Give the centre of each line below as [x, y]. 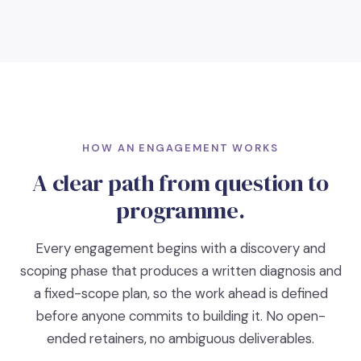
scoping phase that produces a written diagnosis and [180, 270]
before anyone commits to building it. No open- [180, 315]
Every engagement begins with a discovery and [180, 248]
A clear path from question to [180, 183]
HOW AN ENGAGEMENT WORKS [180, 147]
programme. [180, 210]
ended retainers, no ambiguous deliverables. [180, 338]
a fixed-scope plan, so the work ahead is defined [180, 293]
